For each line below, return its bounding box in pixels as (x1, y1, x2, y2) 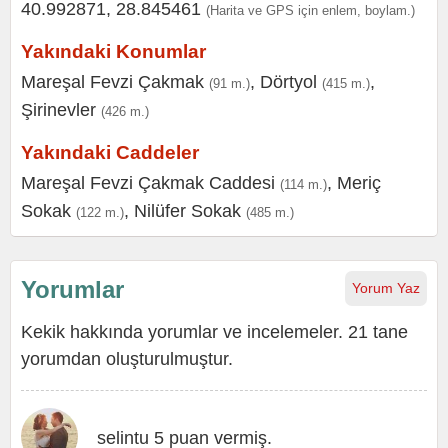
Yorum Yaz (352, 280, 420, 296)
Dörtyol (260, 72, 317, 92)
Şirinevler (21, 100, 96, 120)
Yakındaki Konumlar (21, 41, 206, 62)
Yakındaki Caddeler (21, 142, 199, 163)
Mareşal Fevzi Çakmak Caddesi (21, 173, 275, 193)
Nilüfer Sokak (134, 201, 241, 221)
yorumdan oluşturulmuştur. (21, 349, 233, 369)
